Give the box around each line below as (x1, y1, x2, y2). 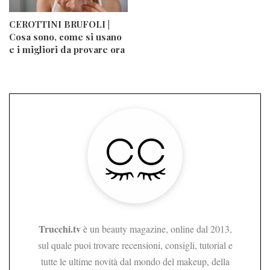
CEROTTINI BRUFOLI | (9, 17, 110, 30)
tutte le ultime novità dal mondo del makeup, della (40, 254, 230, 268)
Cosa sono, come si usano (9, 30, 122, 43)
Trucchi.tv (38, 221, 81, 236)
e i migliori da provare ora (9, 43, 125, 55)
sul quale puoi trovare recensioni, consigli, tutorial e (37, 238, 233, 251)
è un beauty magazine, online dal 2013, (80, 222, 232, 235)
